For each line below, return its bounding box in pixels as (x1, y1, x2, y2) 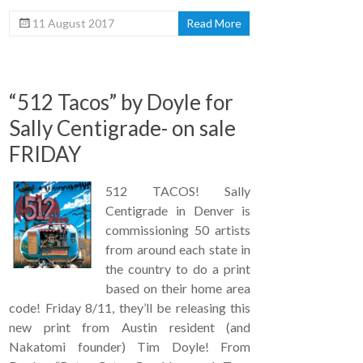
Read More (186, 16, 242, 31)
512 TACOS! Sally (105, 183, 251, 199)
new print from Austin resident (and (9, 319, 251, 335)
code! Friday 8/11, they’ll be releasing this (9, 300, 251, 316)
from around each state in (105, 241, 251, 258)
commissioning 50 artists (105, 222, 251, 238)
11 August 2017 (32, 16, 115, 31)
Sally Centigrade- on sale (9, 115, 237, 142)
